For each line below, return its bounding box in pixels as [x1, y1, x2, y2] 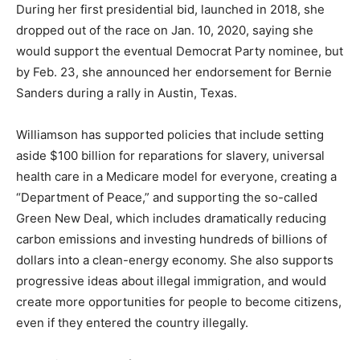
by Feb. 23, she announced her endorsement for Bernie [16, 64, 332, 80]
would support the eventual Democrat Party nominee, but [16, 43, 343, 59]
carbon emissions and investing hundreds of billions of [16, 231, 327, 247]
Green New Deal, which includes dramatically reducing [16, 211, 326, 226]
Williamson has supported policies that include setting [16, 127, 324, 142]
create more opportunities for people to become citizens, [16, 294, 342, 309]
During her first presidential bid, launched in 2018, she [16, 2, 325, 17]
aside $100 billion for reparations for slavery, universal [16, 148, 325, 163]
